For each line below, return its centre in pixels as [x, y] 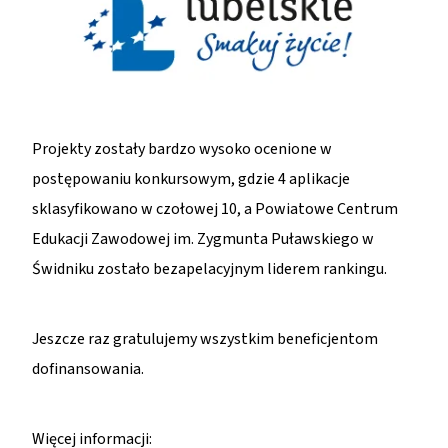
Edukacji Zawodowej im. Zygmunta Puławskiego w [203, 239]
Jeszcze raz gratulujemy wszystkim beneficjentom [205, 339]
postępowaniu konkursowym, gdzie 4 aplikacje [191, 179]
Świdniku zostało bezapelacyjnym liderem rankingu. [210, 269]
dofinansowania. [88, 369]
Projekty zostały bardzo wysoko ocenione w [182, 149]
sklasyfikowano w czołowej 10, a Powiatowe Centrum [215, 209]
